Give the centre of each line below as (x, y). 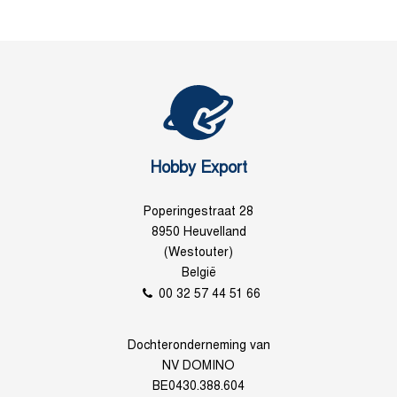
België (198, 273)
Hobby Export (198, 169)
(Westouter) (198, 253)
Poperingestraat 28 (198, 212)
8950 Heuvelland (198, 233)
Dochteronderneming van (198, 346)
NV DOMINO (198, 366)
